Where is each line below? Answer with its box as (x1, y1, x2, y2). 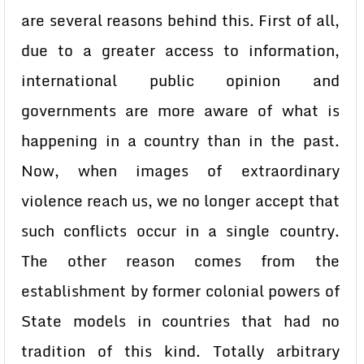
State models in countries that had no (21, 309, 340, 333)
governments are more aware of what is (21, 98, 340, 123)
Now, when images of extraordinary (21, 158, 340, 183)
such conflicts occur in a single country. (21, 219, 340, 243)
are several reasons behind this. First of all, (21, 8, 340, 32)
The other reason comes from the (21, 249, 340, 273)
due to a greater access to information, (21, 38, 340, 63)
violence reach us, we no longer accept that (21, 188, 340, 213)
